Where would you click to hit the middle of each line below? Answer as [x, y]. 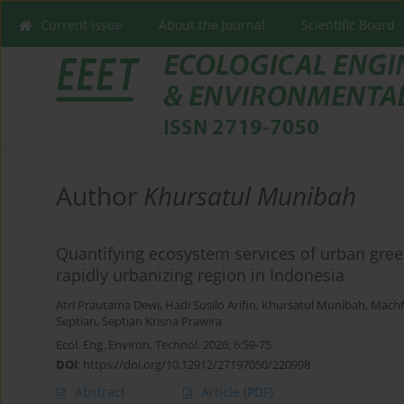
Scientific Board [348, 25]
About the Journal [212, 25]
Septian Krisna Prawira [162, 322]
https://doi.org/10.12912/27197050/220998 [197, 365]
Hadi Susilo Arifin [211, 306]
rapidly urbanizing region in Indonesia [200, 275]
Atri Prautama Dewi [108, 306]
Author [100, 196]
